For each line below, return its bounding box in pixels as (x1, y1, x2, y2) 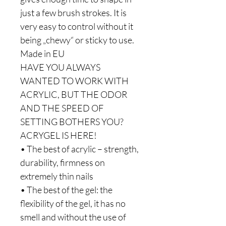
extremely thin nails (20, 171, 93, 182)
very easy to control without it (20, 21, 133, 32)
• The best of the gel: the (20, 184, 112, 195)
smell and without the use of (20, 211, 126, 222)
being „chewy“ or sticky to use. (20, 34, 134, 45)
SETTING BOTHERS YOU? (20, 116, 124, 127)
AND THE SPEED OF (20, 102, 103, 114)
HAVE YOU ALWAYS (20, 62, 100, 73)
